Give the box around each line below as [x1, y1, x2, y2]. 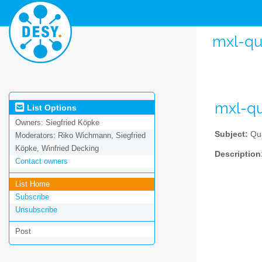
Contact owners [15, 157, 68, 166]
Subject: [215, 129, 248, 139]
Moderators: [15, 131, 58, 140]
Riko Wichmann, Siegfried [58, 131, 146, 140]
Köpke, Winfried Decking [15, 144, 99, 153]
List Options [25, 102, 77, 112]
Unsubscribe [15, 205, 57, 215]
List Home [15, 180, 50, 189]
